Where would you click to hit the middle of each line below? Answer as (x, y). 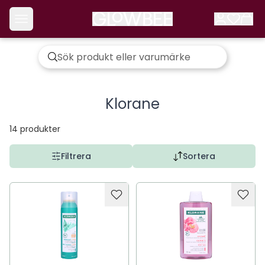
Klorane (132, 104)
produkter (40, 129)
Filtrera (76, 156)
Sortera (199, 156)
